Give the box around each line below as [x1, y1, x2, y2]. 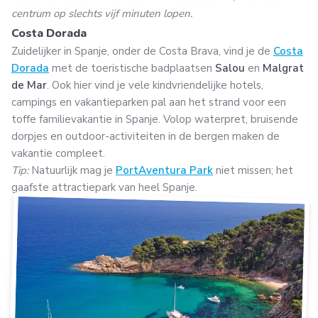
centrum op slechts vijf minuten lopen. [11, 6, 192, 21]
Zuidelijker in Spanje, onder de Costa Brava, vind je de [11, 43, 273, 58]
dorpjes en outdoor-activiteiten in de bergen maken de [11, 128, 280, 143]
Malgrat [263, 60, 304, 75]
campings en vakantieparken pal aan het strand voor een [11, 94, 286, 109]
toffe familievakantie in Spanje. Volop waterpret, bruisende [11, 111, 298, 126]
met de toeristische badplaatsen [49, 60, 215, 75]
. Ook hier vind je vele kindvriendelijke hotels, [47, 77, 263, 92]
